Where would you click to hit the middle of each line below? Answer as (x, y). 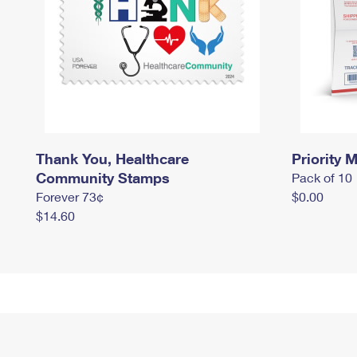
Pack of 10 (322, 177)
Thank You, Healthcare (112, 159)
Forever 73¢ (70, 196)
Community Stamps (103, 178)
